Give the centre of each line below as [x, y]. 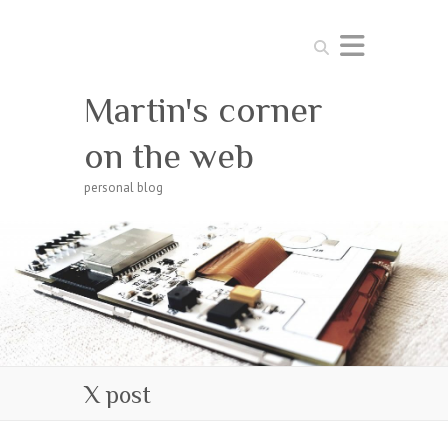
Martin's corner [203, 110]
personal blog [123, 187]
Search [327, 41]
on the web [169, 156]
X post [117, 394]
